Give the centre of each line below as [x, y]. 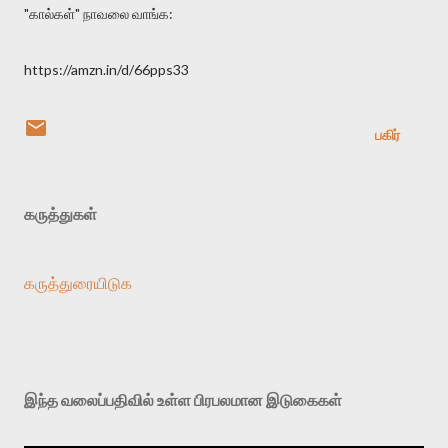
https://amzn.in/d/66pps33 [106, 69]
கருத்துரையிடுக [78, 282]
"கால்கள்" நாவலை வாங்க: [98, 13]
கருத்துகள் [60, 213]
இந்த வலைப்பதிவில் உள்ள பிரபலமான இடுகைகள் [183, 399]
